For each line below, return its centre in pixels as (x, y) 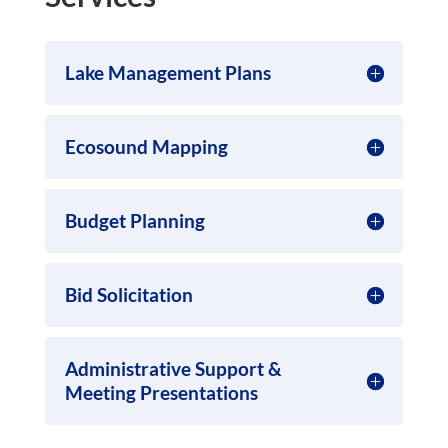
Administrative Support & (173, 368)
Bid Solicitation (128, 294)
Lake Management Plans (167, 72)
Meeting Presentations (161, 392)
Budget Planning (134, 220)
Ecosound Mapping (146, 146)
